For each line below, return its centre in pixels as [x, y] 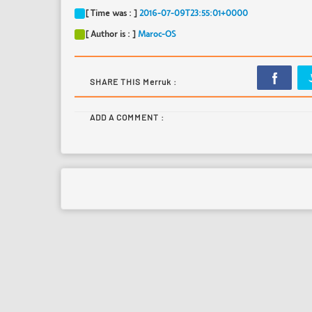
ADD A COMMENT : [127, 117]
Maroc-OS [156, 34]
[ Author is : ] [110, 34]
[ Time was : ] [111, 14]
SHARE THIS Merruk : [133, 81]
